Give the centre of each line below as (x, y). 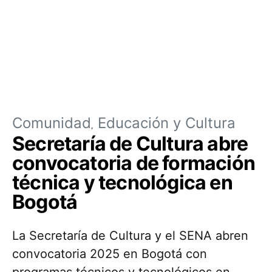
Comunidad (52, 123)
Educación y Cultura (167, 123)
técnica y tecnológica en (122, 182)
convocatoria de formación (134, 163)
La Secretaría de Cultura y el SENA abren (130, 236)
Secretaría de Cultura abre (130, 144)
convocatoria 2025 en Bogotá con (110, 254)
